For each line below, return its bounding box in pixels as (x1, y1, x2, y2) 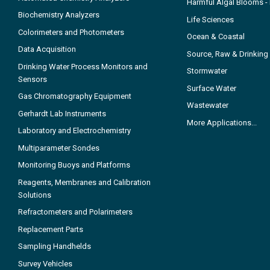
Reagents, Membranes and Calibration (18, 177, 151, 187)
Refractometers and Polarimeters (18, 207, 133, 217)
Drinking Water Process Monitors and (18, 61, 148, 71)
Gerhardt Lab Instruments (18, 108, 106, 118)
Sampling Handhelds (18, 242, 91, 251)
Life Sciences (187, 14, 234, 24)
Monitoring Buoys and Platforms (18, 160, 130, 170)
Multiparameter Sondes (18, 143, 99, 152)
